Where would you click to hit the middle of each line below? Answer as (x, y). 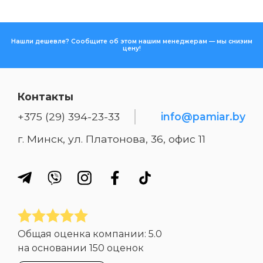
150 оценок (117, 248)
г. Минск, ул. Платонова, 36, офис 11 (112, 139)
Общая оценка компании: (83, 234)
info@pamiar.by (203, 116)
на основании (53, 248)
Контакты (45, 96)
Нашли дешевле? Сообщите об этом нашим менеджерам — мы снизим (131, 42)
